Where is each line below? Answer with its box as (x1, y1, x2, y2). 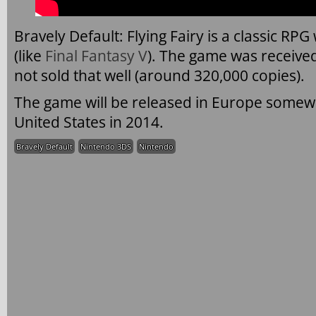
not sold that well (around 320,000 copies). (14, 66, 305, 85)
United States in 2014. (14, 112, 164, 132)
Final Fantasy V (45, 46, 147, 66)
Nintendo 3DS (80, 141, 131, 152)
